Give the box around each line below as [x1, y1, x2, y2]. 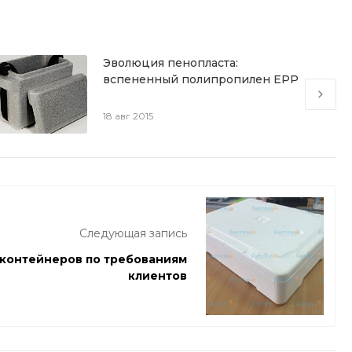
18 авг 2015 [102, 110, 153, 122]
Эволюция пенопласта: [102, 56, 238, 70]
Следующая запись [79, 226, 187, 240]
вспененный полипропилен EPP [102, 72, 299, 86]
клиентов [128, 269, 187, 283]
